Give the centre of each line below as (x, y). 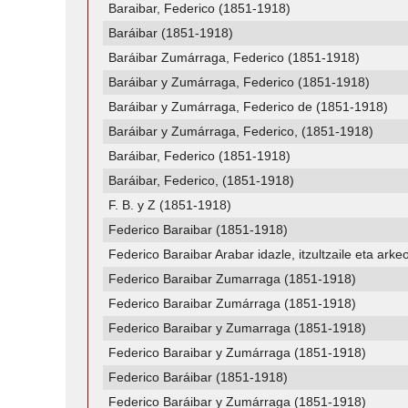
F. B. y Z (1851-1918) (170, 205)
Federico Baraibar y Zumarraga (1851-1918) (238, 328)
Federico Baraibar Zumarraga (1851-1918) (233, 279)
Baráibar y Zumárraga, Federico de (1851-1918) (249, 107)
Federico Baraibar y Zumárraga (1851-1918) (238, 353)
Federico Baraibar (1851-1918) (199, 230)
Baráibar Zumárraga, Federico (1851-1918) (235, 58)
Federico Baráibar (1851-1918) (199, 377)
